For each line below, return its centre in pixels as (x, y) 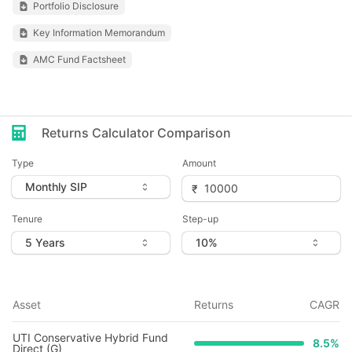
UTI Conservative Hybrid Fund (90, 337)
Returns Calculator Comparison (136, 133)
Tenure (27, 219)
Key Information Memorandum (99, 33)
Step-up (200, 219)
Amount (199, 163)
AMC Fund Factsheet (79, 59)
